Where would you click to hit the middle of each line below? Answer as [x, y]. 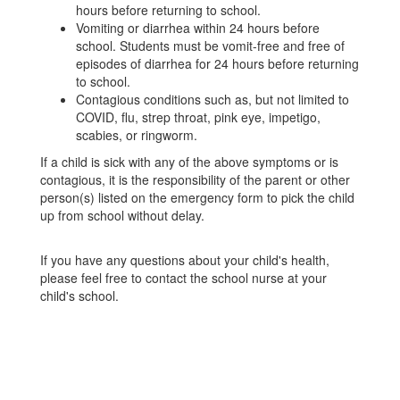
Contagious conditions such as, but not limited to [212, 99]
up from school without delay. [122, 215]
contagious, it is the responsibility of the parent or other [195, 179]
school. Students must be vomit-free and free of [210, 46]
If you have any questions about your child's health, [185, 260]
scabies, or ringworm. [137, 135]
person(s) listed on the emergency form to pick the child [197, 197]
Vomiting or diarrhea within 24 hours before [198, 28]
